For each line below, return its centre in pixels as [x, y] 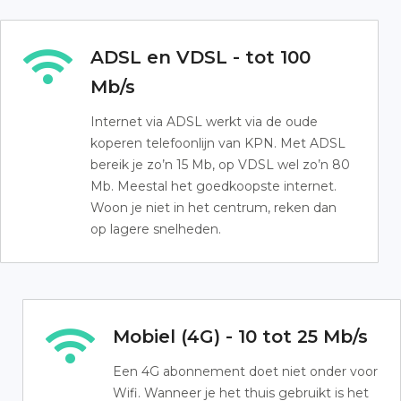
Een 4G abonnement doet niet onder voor [245, 371]
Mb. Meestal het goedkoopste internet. [213, 186]
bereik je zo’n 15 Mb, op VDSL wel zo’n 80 [220, 165]
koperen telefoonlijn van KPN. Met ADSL [218, 143]
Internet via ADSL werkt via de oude [204, 122]
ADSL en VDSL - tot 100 [200, 57]
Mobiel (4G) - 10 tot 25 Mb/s [240, 337]
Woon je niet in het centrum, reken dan [213, 208]
